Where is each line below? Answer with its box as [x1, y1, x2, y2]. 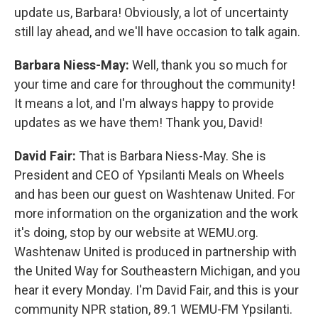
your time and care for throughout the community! [14, 76, 295, 92]
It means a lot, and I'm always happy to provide [14, 95, 274, 111]
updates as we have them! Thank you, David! [14, 114, 263, 130]
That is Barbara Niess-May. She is [79, 148, 266, 163]
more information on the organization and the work [14, 205, 298, 221]
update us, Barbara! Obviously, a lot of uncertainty [14, 4, 289, 20]
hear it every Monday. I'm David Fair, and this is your [14, 282, 299, 297]
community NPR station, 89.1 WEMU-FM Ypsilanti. [14, 301, 292, 317]
